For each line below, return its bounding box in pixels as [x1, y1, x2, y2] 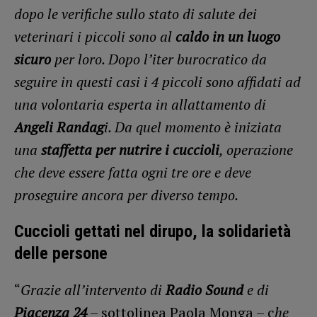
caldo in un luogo [175, 26, 280, 46]
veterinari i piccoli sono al [14, 26, 175, 46]
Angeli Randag [14, 117, 104, 137]
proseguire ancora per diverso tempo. [14, 185, 238, 204]
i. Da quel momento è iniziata [104, 117, 282, 137]
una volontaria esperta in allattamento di [14, 94, 266, 114]
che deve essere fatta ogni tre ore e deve [14, 162, 251, 182]
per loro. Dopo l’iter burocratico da [51, 49, 267, 69]
